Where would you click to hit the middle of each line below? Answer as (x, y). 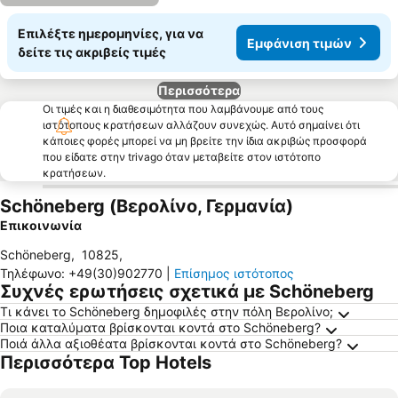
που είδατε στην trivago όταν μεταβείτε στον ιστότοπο (182, 157)
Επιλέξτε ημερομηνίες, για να (111, 33)
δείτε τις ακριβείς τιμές (92, 52)
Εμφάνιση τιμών (299, 43)
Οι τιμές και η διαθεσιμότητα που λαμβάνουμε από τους (183, 109)
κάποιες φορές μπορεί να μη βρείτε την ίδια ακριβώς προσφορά (205, 141)
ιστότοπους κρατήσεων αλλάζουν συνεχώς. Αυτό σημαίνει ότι (201, 125)
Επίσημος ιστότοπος (234, 273)
